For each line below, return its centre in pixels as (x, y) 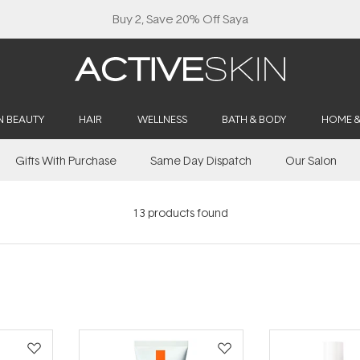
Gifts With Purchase (66, 160)
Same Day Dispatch (201, 160)
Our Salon (311, 160)
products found (186, 212)
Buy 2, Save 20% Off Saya (180, 19)
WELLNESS (162, 119)
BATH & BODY (254, 119)
